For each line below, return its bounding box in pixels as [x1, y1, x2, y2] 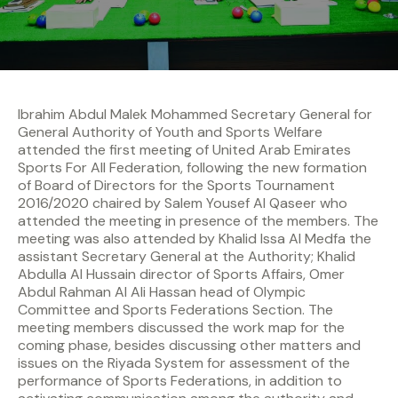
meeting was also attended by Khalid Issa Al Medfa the [18, 229, 371, 249]
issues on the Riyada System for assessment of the [18, 354, 350, 373]
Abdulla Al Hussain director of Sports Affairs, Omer [18, 265, 345, 284]
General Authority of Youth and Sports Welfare [18, 123, 322, 142]
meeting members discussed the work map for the [18, 318, 345, 338]
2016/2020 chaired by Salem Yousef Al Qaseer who [18, 194, 347, 213]
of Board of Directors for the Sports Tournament [18, 176, 335, 195]
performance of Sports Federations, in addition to [18, 371, 342, 391]
